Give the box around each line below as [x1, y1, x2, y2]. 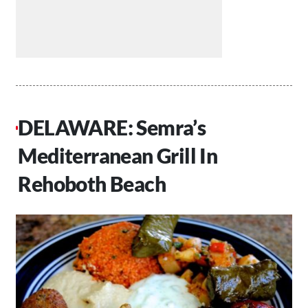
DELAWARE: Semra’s [18, 115, 206, 140]
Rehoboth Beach [18, 171, 166, 197]
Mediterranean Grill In [18, 143, 218, 168]
